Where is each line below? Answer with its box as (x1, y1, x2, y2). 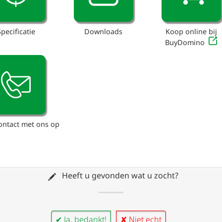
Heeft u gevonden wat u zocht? (59, 170, 178, 181)
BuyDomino (165, 38, 205, 48)
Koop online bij (165, 27, 217, 37)
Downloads (84, 27, 123, 37)
